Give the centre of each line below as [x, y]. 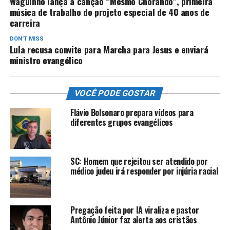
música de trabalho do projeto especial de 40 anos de [109, 12]
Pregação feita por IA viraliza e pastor [135, 210]
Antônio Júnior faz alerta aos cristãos [133, 220]
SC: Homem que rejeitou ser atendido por [139, 161]
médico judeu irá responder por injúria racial [144, 171]
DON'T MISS [26, 39]
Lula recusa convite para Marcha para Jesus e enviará [109, 49]
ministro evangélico [46, 60]
